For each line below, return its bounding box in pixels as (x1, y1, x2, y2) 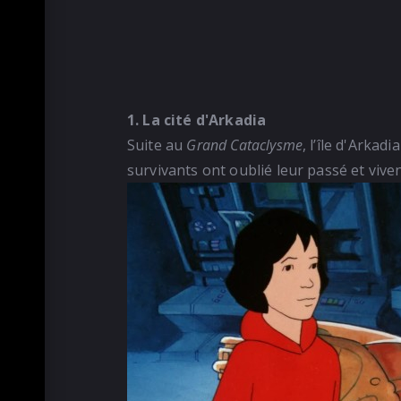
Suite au (127, 135, 183, 156)
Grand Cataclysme (186, 135, 303, 156)
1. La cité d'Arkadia (127, 110, 267, 131)
